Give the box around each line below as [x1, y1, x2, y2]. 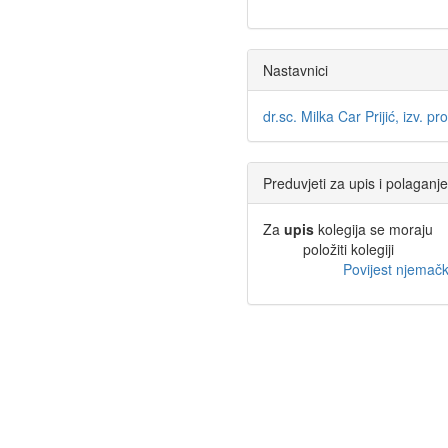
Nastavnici [263, 59, 328, 80]
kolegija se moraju [314, 218, 433, 239]
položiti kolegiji [303, 238, 394, 259]
